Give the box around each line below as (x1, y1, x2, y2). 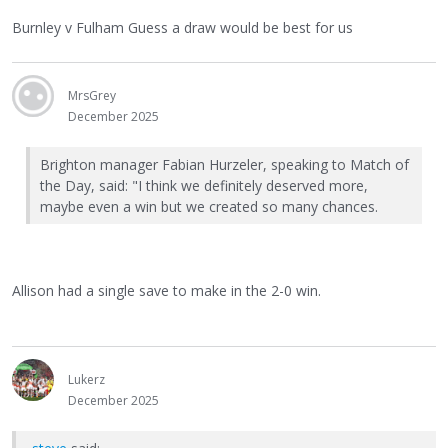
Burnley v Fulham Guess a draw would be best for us (12, 18, 353, 37)
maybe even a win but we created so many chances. (40, 196, 378, 216)
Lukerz (68, 371, 105, 389)
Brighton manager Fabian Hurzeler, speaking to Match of (40, 154, 409, 174)
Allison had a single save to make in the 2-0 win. (12, 281, 321, 301)
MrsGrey (68, 87, 116, 104)
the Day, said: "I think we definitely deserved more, (40, 175, 368, 195)
